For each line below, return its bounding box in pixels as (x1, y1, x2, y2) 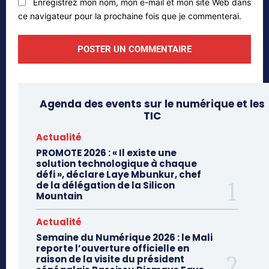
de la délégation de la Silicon (36, 179, 175, 192)
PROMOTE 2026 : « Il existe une (36, 147, 177, 160)
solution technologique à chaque (36, 157, 197, 171)
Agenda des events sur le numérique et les (40, 97, 265, 112)
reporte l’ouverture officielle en (36, 242, 189, 255)
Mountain (36, 190, 82, 203)
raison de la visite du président (36, 253, 184, 266)
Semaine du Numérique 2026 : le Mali (36, 231, 213, 244)
